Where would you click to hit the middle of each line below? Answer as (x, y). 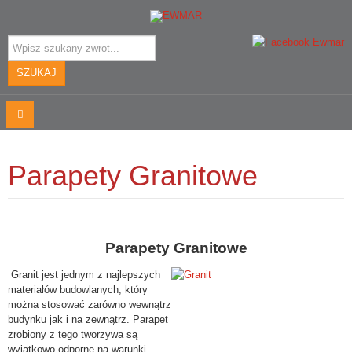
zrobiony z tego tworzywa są (73, 334)
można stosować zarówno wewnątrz (90, 304)
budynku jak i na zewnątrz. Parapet (88, 319)
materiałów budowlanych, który (78, 290)
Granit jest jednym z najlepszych (86, 275)
